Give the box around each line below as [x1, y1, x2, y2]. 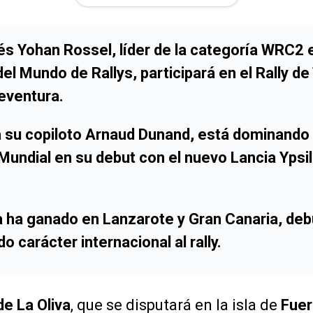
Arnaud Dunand [85, 125, 190, 143]
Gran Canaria [189, 210, 278, 228]
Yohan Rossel [17, 41, 112, 59]
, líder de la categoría [112, 41, 261, 59]
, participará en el [133, 64, 256, 82]
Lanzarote [103, 210, 174, 228]
